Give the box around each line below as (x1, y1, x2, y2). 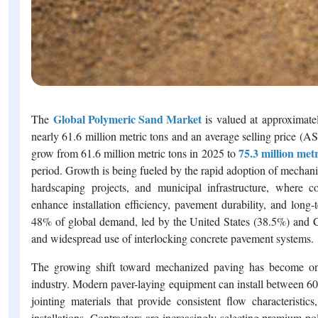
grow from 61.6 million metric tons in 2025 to (31, 145, 236, 160)
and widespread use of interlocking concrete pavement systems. (31, 230, 314, 246)
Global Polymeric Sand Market (53, 110, 202, 127)
